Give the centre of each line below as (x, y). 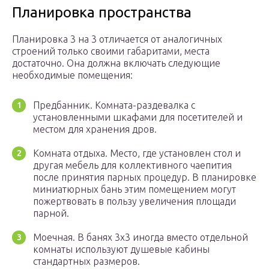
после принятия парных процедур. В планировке (145, 177)
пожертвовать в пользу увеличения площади (134, 201)
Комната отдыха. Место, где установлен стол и (137, 153)
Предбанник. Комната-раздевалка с (114, 105)
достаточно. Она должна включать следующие (116, 63)
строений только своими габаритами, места (111, 51)
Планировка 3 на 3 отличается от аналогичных (117, 39)
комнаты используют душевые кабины (121, 249)
